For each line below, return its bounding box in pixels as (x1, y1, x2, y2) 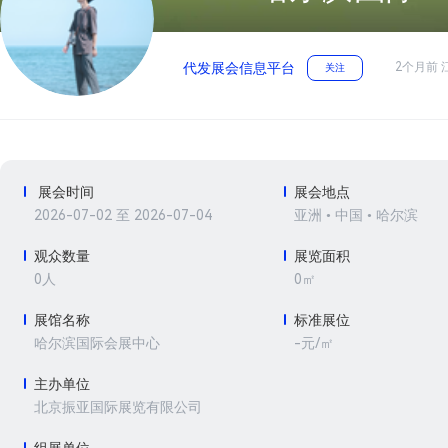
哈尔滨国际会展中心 (34, 336, 160, 351)
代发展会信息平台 (183, 61, 295, 76)
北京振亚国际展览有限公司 (34, 400, 202, 415)
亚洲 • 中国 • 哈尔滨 (294, 208, 419, 223)
